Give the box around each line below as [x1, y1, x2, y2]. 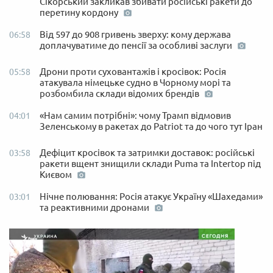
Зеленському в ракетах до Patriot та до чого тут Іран [40, 121, 263, 132]
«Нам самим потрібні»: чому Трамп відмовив [40, 110, 231, 121]
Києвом [40, 169, 74, 180]
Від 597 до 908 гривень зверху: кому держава [40, 29, 231, 40]
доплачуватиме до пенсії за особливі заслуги [40, 40, 234, 51]
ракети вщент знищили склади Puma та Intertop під [40, 158, 261, 169]
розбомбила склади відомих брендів [40, 88, 201, 99]
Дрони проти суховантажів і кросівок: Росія [40, 66, 226, 77]
